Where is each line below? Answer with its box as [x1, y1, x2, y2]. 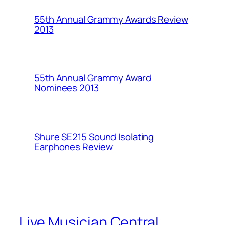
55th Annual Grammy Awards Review [34, 12, 188, 26]
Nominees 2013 [34, 81, 99, 94]
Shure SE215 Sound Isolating [34, 130, 154, 143]
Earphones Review [34, 140, 113, 153]
